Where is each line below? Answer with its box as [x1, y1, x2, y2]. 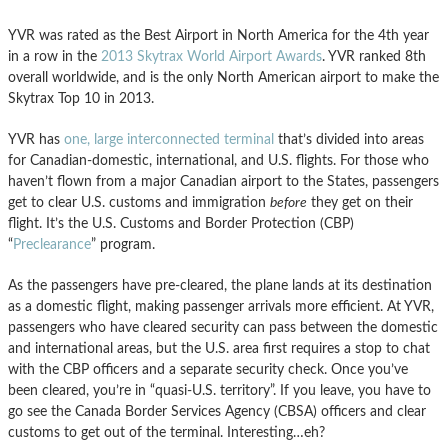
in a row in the [8, 48, 101, 64]
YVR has [8, 131, 64, 147]
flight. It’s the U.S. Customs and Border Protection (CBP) [8, 215, 354, 231]
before [270, 194, 307, 210]
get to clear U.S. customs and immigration [8, 194, 270, 210]
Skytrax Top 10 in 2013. [8, 90, 154, 106]
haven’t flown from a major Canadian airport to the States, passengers [8, 173, 439, 189]
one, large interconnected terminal [64, 131, 274, 147]
